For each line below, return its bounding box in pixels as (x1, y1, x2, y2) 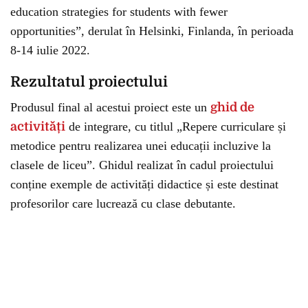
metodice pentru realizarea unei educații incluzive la (10, 139, 271, 153)
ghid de (210, 100, 254, 114)
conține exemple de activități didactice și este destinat (10, 177, 278, 191)
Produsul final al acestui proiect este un (10, 100, 210, 114)
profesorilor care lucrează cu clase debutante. (10, 197, 236, 210)
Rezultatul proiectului (10, 74, 168, 90)
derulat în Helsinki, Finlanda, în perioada (85, 24, 294, 38)
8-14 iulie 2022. (10, 43, 90, 57)
